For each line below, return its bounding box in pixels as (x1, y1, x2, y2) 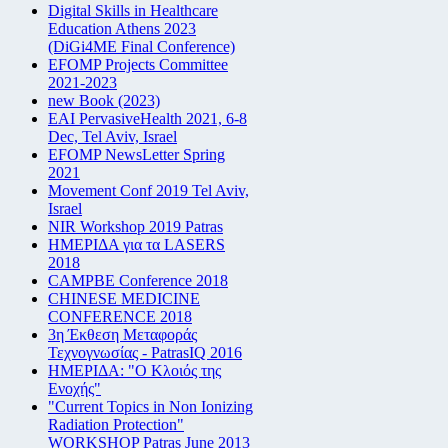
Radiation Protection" (48, 415, 184, 433)
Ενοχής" (48, 379, 101, 397)
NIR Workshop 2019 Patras (48, 217, 223, 235)
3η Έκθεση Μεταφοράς (48, 325, 197, 343)
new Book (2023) (48, 91, 160, 109)
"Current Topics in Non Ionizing (48, 397, 253, 415)
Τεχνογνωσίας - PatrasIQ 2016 (48, 343, 242, 361)
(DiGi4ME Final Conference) (48, 37, 235, 55)
